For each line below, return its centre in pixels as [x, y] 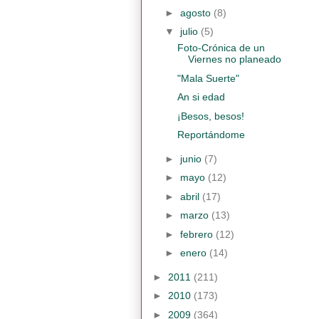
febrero [198, 234]
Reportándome [211, 135]
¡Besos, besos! [210, 116]
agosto [197, 12]
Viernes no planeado [234, 59]
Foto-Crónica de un [221, 48]
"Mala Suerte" [208, 78]
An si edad [201, 97]
